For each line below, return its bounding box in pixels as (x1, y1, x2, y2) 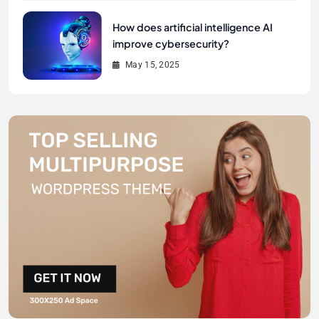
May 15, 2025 (125, 60, 180, 70)
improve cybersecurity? (112, 37, 229, 51)
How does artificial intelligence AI (112, 21, 273, 34)
